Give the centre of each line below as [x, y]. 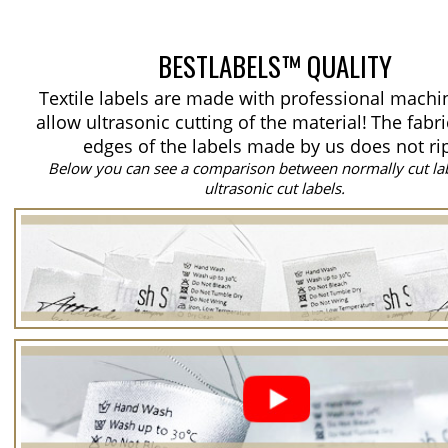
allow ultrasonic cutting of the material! [201, 122]
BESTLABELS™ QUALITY [275, 66]
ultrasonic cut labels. [275, 188]
